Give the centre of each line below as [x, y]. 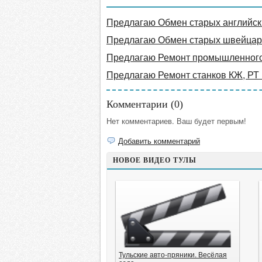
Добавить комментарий [159, 141]
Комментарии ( [140, 104]
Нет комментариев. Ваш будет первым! [176, 121]
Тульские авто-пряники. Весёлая [173, 254]
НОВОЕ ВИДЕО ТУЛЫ [155, 160]
